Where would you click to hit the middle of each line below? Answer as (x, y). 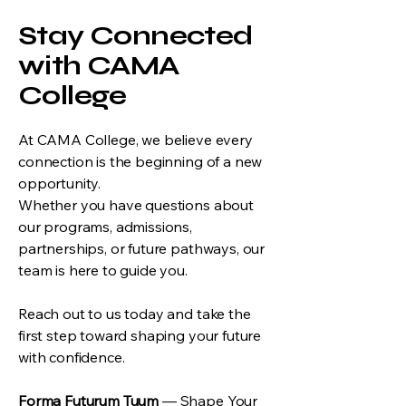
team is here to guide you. (103, 270)
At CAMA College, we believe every (135, 139)
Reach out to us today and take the (135, 313)
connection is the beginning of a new (140, 161)
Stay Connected (135, 35)
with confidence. (72, 357)
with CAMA (99, 65)
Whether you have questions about (136, 204)
